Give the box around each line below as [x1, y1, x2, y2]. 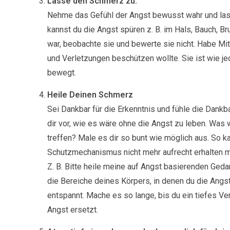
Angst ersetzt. [47, 204, 98, 215]
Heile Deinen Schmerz [47, 89, 133, 100]
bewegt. [47, 67, 76, 78]
